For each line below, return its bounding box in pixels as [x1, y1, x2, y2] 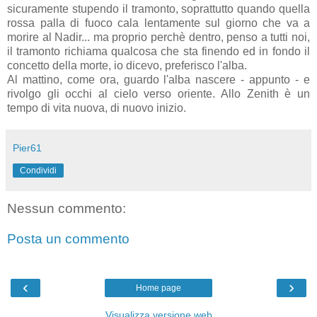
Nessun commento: [7, 200, 126, 216]
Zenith [246, 87, 279, 100]
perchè [151, 30, 185, 43]
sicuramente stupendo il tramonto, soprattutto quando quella [7, 2, 310, 15]
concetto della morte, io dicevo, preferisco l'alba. [7, 59, 247, 71]
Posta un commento [7, 231, 129, 247]
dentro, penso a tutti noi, [185, 30, 310, 43]
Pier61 [13, 142, 42, 154]
